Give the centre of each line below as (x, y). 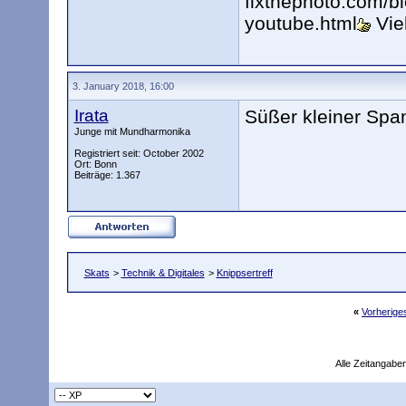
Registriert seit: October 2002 (139, 153)
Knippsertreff (244, 273)
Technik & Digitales (163, 273)
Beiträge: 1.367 (107, 175)
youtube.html (300, 23)
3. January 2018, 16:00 (123, 86)
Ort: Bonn (95, 164)
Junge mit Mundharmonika (132, 131)
